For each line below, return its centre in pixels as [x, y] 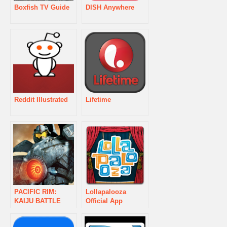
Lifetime [98, 99]
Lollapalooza [106, 192]
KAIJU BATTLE [37, 201]
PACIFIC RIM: [35, 192]
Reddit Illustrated [41, 99]
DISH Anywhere [110, 7]
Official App [104, 201]
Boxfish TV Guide [42, 7]
